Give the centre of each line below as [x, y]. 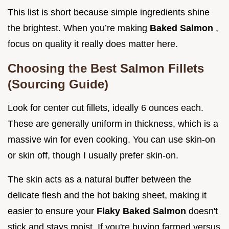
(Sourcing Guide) [58, 84]
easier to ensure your [52, 211]
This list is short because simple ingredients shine [109, 12]
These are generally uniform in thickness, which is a [113, 123]
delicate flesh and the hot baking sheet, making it [107, 195]
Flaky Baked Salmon [143, 211]
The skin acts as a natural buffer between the [99, 179]
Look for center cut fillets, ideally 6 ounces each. [106, 108]
